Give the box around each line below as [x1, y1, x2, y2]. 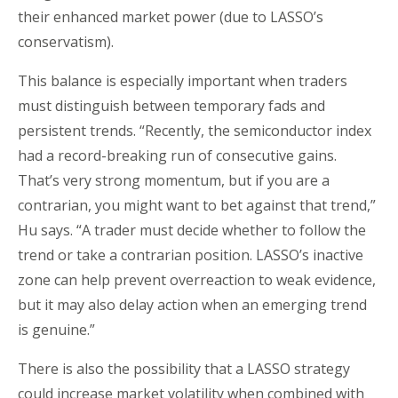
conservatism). [18, 32, 114, 52]
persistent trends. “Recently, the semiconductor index [18, 121, 371, 141]
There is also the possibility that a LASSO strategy [18, 359, 350, 379]
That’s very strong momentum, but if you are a [18, 171, 330, 191]
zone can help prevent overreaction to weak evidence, [18, 270, 376, 291]
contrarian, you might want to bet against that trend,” [18, 195, 376, 216]
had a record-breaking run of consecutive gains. [18, 146, 337, 166]
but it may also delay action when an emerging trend [18, 295, 367, 315]
